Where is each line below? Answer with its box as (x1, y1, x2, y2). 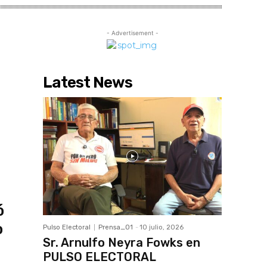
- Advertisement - (106, 29, 159, 37)
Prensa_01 (98, 223, 133, 232)
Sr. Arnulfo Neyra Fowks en (43, 235, 200, 250)
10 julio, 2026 (139, 223, 184, 232)
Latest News (43, 73, 132, 92)
